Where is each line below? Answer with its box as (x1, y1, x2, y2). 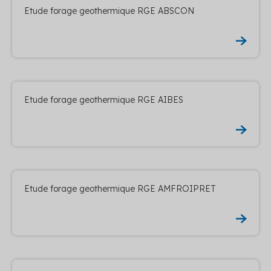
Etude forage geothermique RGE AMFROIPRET (24, 183, 216, 194)
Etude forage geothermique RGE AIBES (24, 94, 183, 105)
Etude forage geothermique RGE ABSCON (24, 5, 194, 16)
